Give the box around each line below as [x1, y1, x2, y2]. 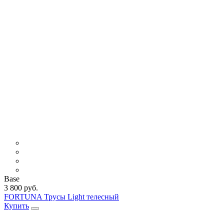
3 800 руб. [4, 183, 38, 192]
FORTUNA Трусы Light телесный [4, 192, 119, 201]
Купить [4, 201, 29, 210]
